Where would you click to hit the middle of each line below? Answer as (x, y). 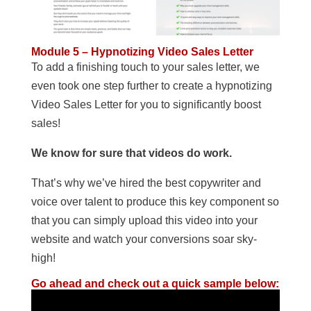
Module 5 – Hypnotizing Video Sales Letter (142, 51)
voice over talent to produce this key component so (155, 201)
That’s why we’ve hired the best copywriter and (146, 183)
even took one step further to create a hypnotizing (151, 85)
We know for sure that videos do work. (131, 153)
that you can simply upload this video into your (144, 220)
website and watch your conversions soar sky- (144, 239)
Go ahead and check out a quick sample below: (155, 283)
